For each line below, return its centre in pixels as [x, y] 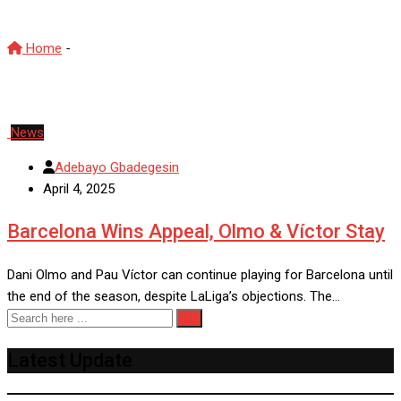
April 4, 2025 [79, 189]
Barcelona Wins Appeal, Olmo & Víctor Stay [196, 232]
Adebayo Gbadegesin [117, 168]
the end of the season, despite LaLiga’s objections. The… [174, 297]
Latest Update [70, 361]
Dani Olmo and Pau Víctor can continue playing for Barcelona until [200, 275]
